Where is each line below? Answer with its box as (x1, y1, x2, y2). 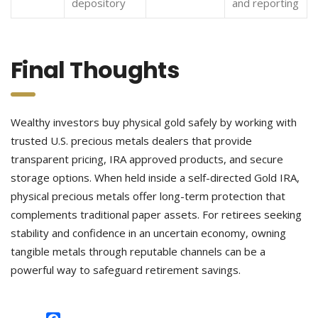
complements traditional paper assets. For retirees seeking (11, 207, 302, 221)
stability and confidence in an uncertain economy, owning (11, 226, 286, 240)
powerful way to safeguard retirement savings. (11, 263, 241, 277)
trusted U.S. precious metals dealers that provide (11, 133, 252, 148)
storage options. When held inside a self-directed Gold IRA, (11, 170, 300, 185)
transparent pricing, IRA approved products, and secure (11, 152, 283, 166)
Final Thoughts (11, 54, 180, 86)
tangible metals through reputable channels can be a (11, 244, 265, 258)
